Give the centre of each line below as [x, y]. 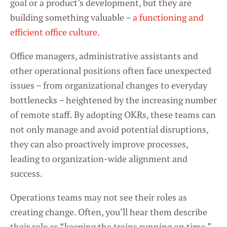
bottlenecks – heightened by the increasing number [113, 100]
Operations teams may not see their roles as [99, 198]
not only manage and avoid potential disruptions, [109, 130]
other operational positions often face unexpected [111, 71]
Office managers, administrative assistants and [104, 56]
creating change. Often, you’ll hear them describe [109, 212]
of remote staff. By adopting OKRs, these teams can [113, 115]
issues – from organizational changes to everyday [109, 86]
